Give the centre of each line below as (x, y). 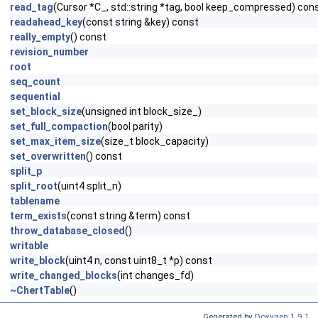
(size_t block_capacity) (155, 141)
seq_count (35, 82)
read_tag (32, 7)
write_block (38, 261)
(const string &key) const (141, 22)
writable (29, 246)
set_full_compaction (59, 126)
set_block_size (46, 111)
